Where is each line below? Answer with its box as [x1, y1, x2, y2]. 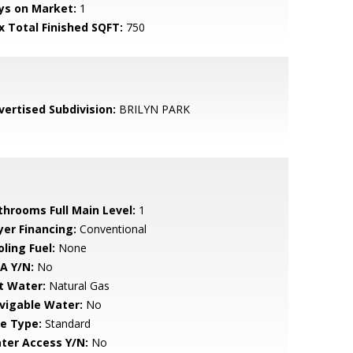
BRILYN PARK [115, 102, 190, 117]
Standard [41, 316, 91, 331]
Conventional [76, 221, 147, 236]
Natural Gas [45, 278, 110, 293]
